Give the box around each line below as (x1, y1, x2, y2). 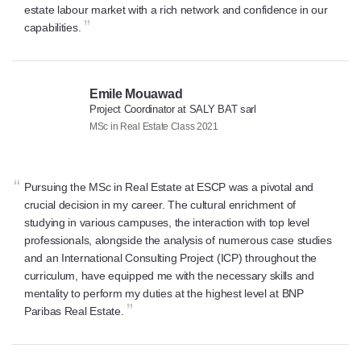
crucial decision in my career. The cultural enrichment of (24, 198, 297, 212)
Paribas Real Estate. (24, 305, 124, 318)
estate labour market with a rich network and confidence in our (24, 3, 328, 17)
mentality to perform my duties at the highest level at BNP (24, 287, 304, 301)
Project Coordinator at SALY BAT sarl (89, 103, 256, 116)
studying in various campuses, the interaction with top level (24, 216, 310, 230)
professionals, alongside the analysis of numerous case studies (24, 234, 332, 247)
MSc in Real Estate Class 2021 (89, 121, 218, 133)
